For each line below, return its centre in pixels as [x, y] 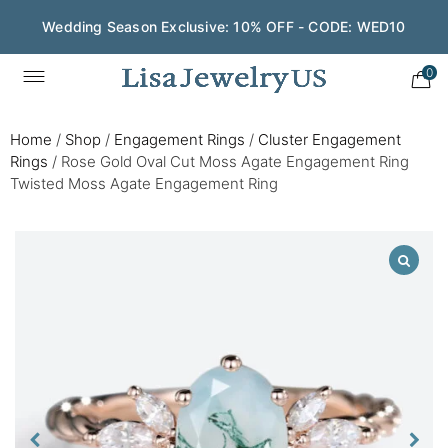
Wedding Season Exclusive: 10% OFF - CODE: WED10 [224, 26]
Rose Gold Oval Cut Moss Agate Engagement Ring [235, 161]
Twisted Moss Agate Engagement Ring [144, 183]
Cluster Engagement [329, 139]
